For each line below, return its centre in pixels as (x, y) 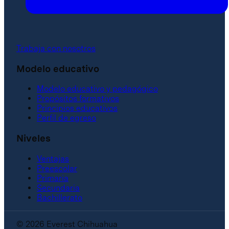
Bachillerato (60, 197)
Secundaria (58, 188)
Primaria (53, 178)
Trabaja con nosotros (56, 48)
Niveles (33, 138)
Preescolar (57, 168)
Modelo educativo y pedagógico (97, 89)
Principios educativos (77, 108)
